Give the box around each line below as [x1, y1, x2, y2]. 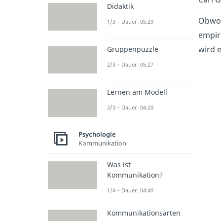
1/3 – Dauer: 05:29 [107, 17, 153, 25]
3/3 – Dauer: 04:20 [107, 104, 153, 111]
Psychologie [78, 130, 116, 139]
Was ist [107, 159, 131, 169]
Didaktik [107, 1, 134, 11]
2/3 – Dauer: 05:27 [107, 61, 153, 69]
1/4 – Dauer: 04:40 [107, 186, 153, 194]
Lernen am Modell [107, 87, 167, 97]
